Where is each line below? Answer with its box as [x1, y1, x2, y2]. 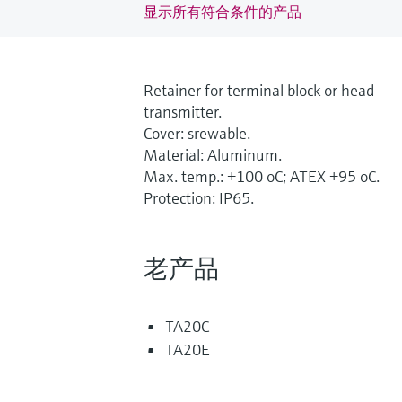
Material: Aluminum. [144, 144, 282, 165]
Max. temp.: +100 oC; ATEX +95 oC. [144, 165, 380, 187]
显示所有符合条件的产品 [144, 2, 301, 21]
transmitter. [144, 100, 222, 122]
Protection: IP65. [144, 187, 254, 208]
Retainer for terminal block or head [144, 79, 374, 100]
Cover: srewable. [144, 122, 250, 144]
